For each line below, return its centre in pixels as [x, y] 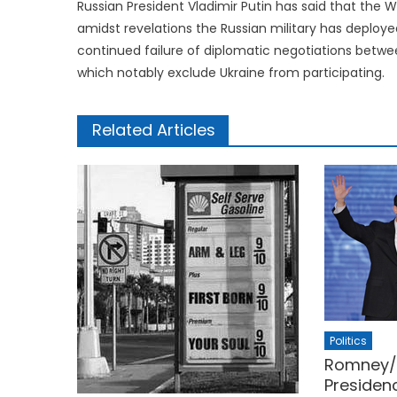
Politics [348, 340]
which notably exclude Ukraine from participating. [231, 72]
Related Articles [154, 129]
